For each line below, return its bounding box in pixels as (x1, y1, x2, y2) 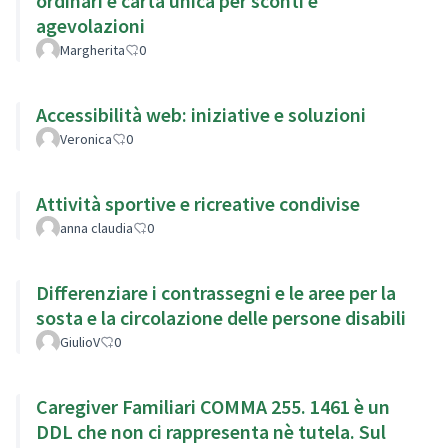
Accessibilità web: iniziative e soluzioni (36, 101, 366, 127)
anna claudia (60, 218, 133, 237)
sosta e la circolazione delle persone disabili (36, 304, 406, 330)
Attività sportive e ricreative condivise (36, 190, 360, 216)
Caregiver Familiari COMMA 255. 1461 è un (36, 393, 390, 419)
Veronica (60, 129, 112, 148)
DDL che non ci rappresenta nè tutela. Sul (36, 418, 386, 444)
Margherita (60, 40, 125, 59)
